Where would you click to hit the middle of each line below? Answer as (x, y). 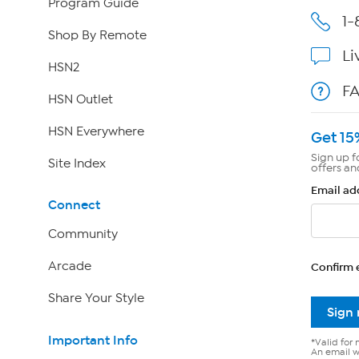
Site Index (77, 163)
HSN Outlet (80, 99)
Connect (74, 205)
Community (83, 234)
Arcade (69, 266)
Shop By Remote (97, 35)
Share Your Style (96, 298)
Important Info (93, 340)
